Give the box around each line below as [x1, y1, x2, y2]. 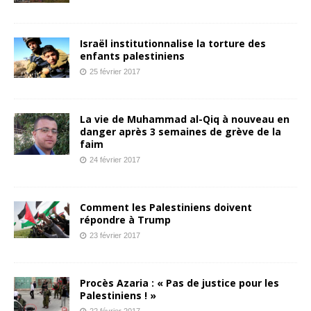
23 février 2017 [90, 230, 140, 239]
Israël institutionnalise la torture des [80, 36, 266, 50]
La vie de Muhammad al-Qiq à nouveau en [80, 112, 289, 126]
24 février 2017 [90, 155, 140, 164]
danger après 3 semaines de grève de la [80, 124, 281, 138]
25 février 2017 [90, 67, 140, 76]
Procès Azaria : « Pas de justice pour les [80, 276, 279, 289]
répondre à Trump [80, 212, 171, 226]
